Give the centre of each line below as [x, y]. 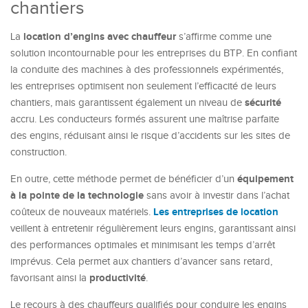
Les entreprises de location [216, 212]
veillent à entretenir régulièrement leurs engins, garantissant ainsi [153, 229]
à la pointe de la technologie [77, 196]
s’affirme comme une [224, 37]
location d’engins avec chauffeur [100, 37]
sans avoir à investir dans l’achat [217, 196]
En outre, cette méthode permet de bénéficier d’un [124, 179]
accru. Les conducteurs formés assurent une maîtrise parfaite [145, 119]
